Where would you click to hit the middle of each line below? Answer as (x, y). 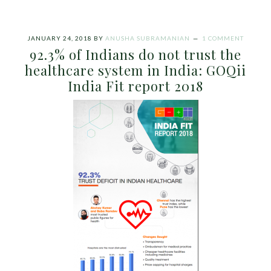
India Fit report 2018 (135, 86)
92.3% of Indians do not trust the (135, 54)
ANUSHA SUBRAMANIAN (148, 38)
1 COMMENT (223, 38)
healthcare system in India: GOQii (135, 70)
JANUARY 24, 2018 (60, 38)
